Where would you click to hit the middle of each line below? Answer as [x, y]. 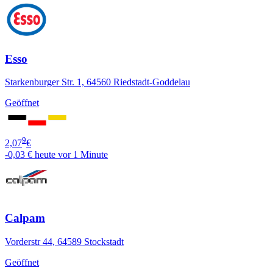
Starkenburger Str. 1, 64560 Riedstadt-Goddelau [97, 82]
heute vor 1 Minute [71, 154]
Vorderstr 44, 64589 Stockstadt [64, 242]
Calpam [25, 218]
